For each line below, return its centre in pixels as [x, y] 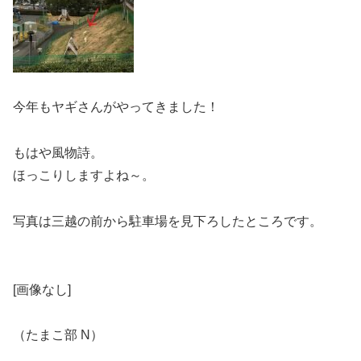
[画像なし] [42, 289]
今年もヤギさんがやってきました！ [116, 107]
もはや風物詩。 [58, 152]
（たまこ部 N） [58, 335]
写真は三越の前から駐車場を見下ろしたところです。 [168, 221]
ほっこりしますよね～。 [84, 175]
